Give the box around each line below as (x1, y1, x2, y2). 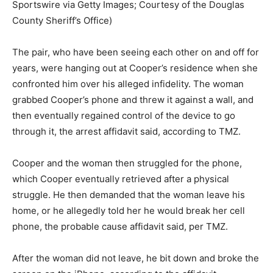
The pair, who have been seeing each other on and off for (12, 46, 259, 58)
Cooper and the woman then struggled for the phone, (12, 157, 242, 169)
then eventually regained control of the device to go (12, 110, 235, 122)
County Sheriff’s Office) (12, 15, 112, 27)
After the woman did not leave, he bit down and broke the (12, 252, 259, 264)
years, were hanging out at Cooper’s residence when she (12, 62, 258, 74)
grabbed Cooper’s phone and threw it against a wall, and (12, 94, 253, 106)
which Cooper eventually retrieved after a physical (12, 173, 229, 185)
